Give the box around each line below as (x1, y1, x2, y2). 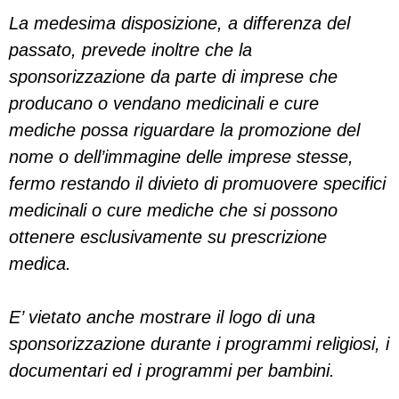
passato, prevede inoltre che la (9, 40, 252, 60)
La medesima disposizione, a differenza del (9, 13, 350, 33)
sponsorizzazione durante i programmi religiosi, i (9, 334, 389, 354)
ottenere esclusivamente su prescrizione (9, 227, 327, 247)
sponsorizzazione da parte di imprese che (9, 67, 338, 86)
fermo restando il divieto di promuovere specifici (9, 174, 386, 193)
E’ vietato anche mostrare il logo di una (9, 307, 315, 327)
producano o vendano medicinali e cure (9, 94, 319, 113)
